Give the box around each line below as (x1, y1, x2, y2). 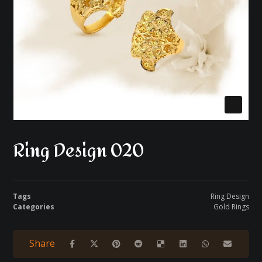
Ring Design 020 (13, 133, 144, 168)
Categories (13, 201, 55, 212)
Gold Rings (213, 201, 249, 212)
